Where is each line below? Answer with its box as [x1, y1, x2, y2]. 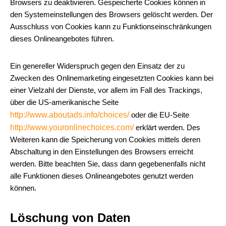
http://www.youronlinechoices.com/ [10, 123, 134, 132]
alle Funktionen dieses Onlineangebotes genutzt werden [10, 172, 193, 180]
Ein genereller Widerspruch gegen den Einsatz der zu [10, 62, 185, 70]
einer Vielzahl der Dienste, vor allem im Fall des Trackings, [10, 86, 202, 94]
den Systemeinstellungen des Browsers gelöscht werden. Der [10, 10, 213, 19]
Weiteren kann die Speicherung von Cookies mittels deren [10, 135, 200, 144]
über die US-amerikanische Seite [10, 98, 119, 106]
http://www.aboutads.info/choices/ [10, 110, 129, 119]
